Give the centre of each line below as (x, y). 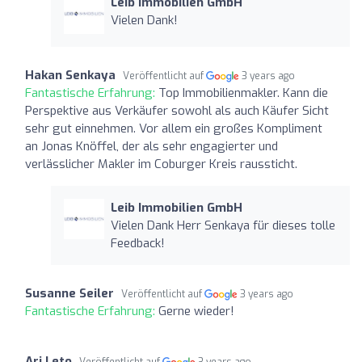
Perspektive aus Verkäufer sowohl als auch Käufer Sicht (177, 110)
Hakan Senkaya (70, 75)
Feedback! (137, 243)
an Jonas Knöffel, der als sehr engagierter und (152, 146)
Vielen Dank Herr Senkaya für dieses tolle (223, 225)
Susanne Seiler (69, 293)
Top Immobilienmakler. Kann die (243, 93)
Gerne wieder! (196, 311)
